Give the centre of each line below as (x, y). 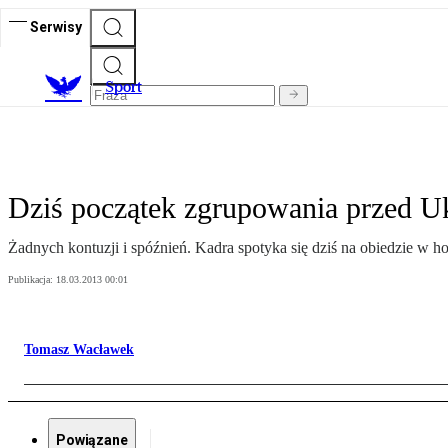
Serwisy (56, 26)
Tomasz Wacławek (79, 350)
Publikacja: (32, 280)
